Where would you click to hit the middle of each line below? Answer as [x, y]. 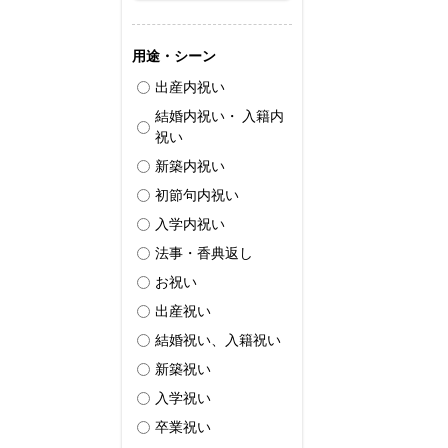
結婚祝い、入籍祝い [218, 340]
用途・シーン [174, 56]
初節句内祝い [197, 195]
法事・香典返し [204, 253]
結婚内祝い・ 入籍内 [219, 116]
